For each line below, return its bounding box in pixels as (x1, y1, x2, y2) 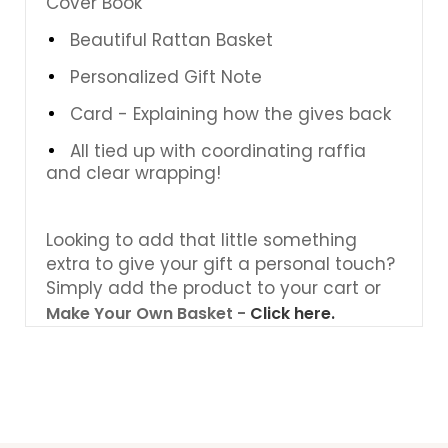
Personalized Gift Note (70, 64, 262, 89)
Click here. (250, 301, 335, 325)
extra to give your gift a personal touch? (46, 251, 395, 276)
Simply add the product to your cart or (46, 275, 381, 300)
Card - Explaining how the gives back (70, 101, 391, 126)
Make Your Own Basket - (46, 301, 250, 325)
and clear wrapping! (46, 160, 221, 185)
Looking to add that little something (46, 227, 357, 252)
